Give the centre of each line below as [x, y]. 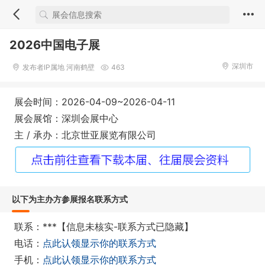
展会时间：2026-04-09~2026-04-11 [95, 102]
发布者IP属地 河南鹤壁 [59, 67]
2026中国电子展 [55, 45]
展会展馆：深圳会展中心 [66, 118]
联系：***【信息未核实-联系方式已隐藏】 [104, 226]
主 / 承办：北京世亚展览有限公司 [85, 135]
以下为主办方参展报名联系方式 [70, 199]
